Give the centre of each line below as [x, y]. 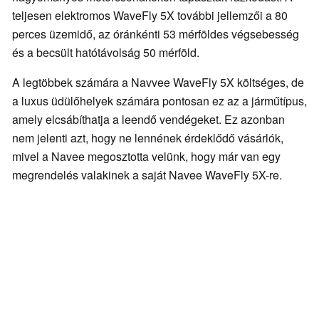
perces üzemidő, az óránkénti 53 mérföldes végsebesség [156, 34]
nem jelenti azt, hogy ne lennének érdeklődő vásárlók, [148, 138]
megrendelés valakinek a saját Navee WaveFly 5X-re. [147, 175]
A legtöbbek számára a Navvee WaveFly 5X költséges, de [158, 83]
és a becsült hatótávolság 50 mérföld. [106, 53]
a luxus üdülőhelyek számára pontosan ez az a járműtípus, [159, 101]
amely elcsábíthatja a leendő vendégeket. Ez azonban [148, 120]
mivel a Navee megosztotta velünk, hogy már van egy [146, 157]
